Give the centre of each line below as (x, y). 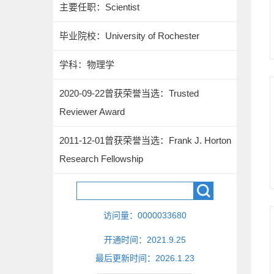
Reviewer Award (92, 112)
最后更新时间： (125, 258)
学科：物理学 (87, 65)
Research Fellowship (101, 159)
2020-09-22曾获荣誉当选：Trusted (129, 93)
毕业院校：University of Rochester (129, 36)
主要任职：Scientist (99, 7)
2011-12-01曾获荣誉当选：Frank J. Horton (145, 140)
